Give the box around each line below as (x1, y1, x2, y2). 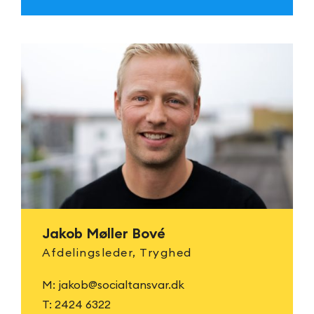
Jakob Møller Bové (42, 224, 165, 242)
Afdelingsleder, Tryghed (42, 245, 192, 259)
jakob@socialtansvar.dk (58, 278, 184, 292)
